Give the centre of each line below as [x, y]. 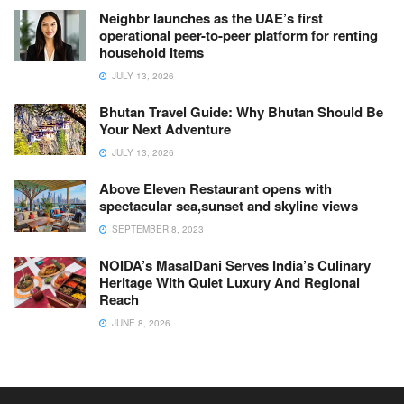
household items [151, 52]
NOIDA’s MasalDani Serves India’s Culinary [235, 265]
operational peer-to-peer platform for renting [239, 35]
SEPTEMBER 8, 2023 [156, 229]
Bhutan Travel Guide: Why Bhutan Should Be [241, 111]
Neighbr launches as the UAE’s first [211, 18]
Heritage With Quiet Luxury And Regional [230, 282]
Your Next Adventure [165, 129]
